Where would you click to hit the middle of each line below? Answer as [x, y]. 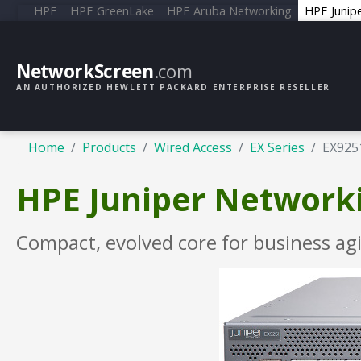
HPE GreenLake [112, 10]
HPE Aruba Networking [229, 10]
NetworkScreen [85, 71]
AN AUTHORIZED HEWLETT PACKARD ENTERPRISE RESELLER [173, 87]
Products [109, 148]
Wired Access [193, 148]
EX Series [277, 148]
